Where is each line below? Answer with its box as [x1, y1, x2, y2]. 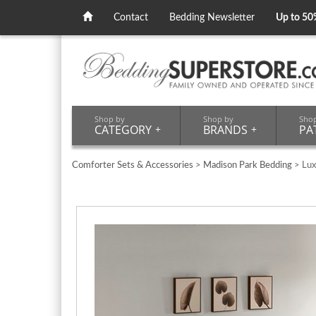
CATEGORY [95, 121, 152, 138]
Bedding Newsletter [169, 13, 255, 23]
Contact [114, 13, 148, 23]
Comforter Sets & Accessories [72, 160, 193, 170]
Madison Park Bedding [203, 160, 292, 170]
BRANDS [203, 121, 248, 138]
